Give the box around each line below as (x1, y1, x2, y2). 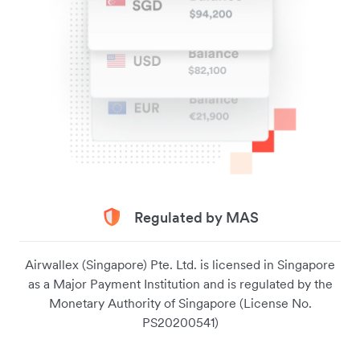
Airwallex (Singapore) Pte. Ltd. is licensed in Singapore (25, 256, 335, 272)
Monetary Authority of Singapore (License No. (48, 294, 312, 311)
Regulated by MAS (133, 207, 259, 227)
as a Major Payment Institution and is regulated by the (27, 275, 333, 292)
